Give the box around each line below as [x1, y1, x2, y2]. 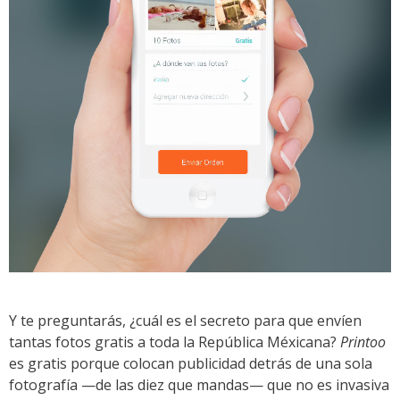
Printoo [340, 331, 386, 352]
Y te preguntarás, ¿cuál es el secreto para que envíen [9, 310, 362, 330]
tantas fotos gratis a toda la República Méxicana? [9, 331, 340, 352]
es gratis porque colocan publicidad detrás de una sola [9, 353, 372, 373]
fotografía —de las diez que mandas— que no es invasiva [9, 374, 389, 395]
